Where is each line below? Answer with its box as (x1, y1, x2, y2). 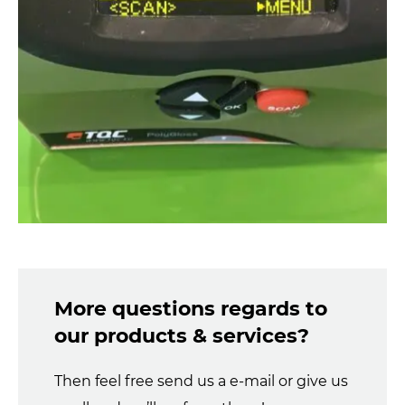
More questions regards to (54, 296, 327, 321)
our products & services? (54, 323, 309, 348)
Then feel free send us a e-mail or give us (54, 372, 348, 390)
